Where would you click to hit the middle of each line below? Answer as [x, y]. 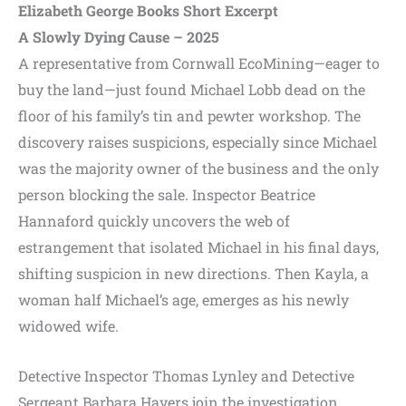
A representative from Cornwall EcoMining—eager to [199, 63]
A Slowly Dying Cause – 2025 [119, 37]
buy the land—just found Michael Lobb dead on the [192, 90]
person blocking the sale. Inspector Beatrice [167, 195]
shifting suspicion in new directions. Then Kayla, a [193, 274]
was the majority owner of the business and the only [198, 169]
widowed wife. [68, 326]
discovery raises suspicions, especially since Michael [198, 142]
